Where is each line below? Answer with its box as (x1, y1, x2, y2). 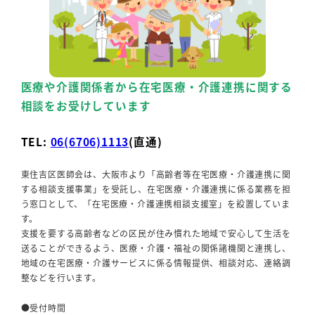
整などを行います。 (20, 271, 101, 284)
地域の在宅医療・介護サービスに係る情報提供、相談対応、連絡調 (20, 257, 291, 269)
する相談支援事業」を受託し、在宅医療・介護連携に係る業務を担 (20, 183, 291, 195)
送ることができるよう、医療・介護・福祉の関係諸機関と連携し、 (20, 242, 291, 255)
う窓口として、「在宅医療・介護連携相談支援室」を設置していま (20, 198, 290, 210)
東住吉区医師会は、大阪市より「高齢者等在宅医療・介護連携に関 (20, 168, 291, 181)
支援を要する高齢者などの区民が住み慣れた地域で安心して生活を (20, 227, 291, 240)
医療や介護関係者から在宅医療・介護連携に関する (20, 78, 292, 94)
